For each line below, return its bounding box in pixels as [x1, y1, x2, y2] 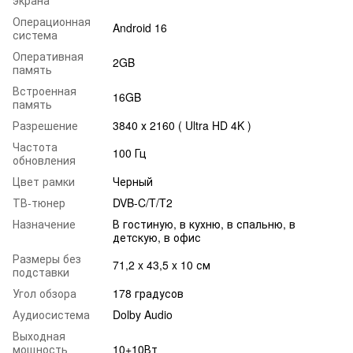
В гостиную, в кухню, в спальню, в [113, 215, 295, 232]
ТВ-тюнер [13, 194, 65, 210]
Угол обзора [13, 284, 76, 301]
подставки [13, 263, 69, 280]
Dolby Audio [113, 306, 173, 322]
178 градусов [113, 284, 184, 301]
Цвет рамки [13, 173, 75, 189]
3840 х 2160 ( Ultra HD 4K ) [113, 117, 251, 133]
